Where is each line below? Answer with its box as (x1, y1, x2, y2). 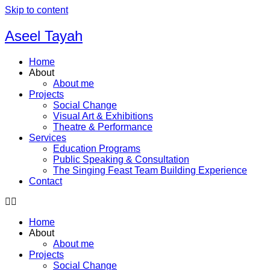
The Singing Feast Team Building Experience (53, 165, 247, 175)
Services (29, 132, 66, 143)
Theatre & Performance (53, 121, 152, 132)
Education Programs (53, 143, 140, 154)
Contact (29, 175, 62, 186)
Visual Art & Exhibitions (53, 110, 153, 121)
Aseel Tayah (5, 27, 83, 44)
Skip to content (5, 5, 68, 15)
